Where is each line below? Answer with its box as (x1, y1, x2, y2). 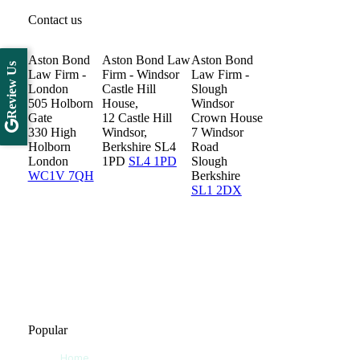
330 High (27, 125, 76, 140)
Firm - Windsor (101, 67, 179, 82)
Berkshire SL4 (101, 140, 176, 154)
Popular (27, 322, 67, 337)
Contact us (27, 13, 82, 27)
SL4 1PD (128, 154, 177, 169)
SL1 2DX (190, 183, 242, 198)
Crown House (190, 111, 263, 125)
